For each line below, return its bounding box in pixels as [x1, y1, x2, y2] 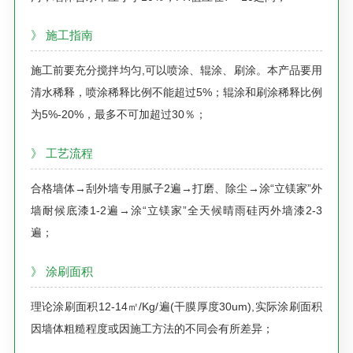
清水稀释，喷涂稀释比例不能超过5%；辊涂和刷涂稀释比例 [30, 86, 323, 99]
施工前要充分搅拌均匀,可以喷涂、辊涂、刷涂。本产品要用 [30, 64, 323, 77]
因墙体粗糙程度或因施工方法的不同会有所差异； [30, 321, 273, 335]
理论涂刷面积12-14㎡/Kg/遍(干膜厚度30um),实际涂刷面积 [30, 299, 323, 313]
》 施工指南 [30, 28, 93, 43]
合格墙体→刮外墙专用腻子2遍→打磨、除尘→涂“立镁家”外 [30, 181, 323, 195]
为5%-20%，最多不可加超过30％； [30, 108, 206, 121]
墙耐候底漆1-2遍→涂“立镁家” [30, 203, 188, 217]
